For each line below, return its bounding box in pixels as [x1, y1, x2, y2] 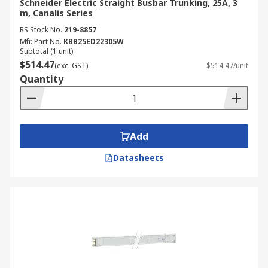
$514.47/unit [206, 60, 248, 71]
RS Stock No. [20, 25, 62, 35]
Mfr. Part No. [20, 36, 62, 47]
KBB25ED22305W [63, 36, 124, 47]
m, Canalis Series [20, 7, 93, 19]
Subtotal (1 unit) [20, 46, 73, 56]
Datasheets [112, 152, 164, 163]
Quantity [20, 72, 63, 86]
